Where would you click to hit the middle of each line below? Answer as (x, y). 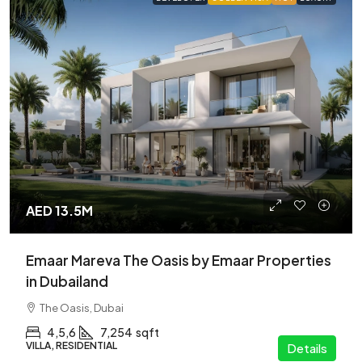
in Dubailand (67, 281)
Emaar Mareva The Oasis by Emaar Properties (179, 260)
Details (307, 347)
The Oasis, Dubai (82, 307)
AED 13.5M (59, 210)
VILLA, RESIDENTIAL (72, 345)
